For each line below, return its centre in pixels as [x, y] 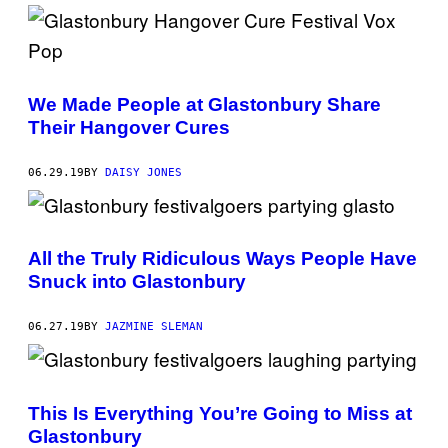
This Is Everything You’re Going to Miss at [220, 413]
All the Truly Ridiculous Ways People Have [222, 259]
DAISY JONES [143, 172]
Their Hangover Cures [129, 127]
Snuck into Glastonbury [137, 282]
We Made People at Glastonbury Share [204, 104]
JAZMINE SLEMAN [154, 327]
